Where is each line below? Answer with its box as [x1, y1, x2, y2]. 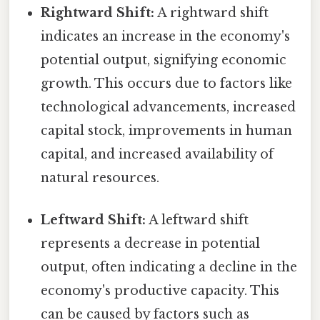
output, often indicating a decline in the [41, 259, 298, 275]
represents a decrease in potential [41, 235, 261, 251]
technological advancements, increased [41, 99, 296, 115]
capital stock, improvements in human [41, 122, 293, 139]
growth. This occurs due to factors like [41, 75, 293, 91]
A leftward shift [146, 211, 249, 228]
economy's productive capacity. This [41, 282, 280, 299]
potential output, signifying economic [41, 51, 287, 68]
